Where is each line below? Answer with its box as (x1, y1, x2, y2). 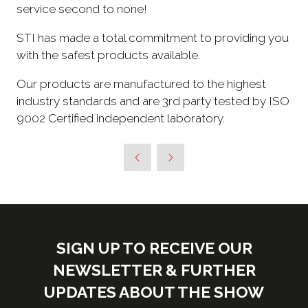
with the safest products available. (16, 47, 200, 62)
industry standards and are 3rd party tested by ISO (16, 94, 289, 109)
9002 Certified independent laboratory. (16, 111, 225, 126)
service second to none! (16, 1, 147, 16)
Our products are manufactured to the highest (16, 77, 266, 91)
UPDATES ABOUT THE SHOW (44, 283, 264, 302)
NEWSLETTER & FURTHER (52, 261, 256, 280)
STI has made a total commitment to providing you (16, 30, 289, 45)
